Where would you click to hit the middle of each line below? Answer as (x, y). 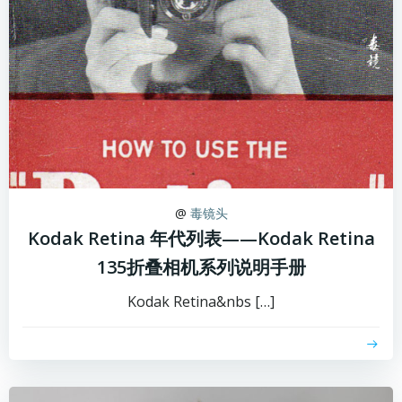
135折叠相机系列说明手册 (201, 267)
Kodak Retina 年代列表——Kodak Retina (201, 238)
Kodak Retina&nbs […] (201, 301)
